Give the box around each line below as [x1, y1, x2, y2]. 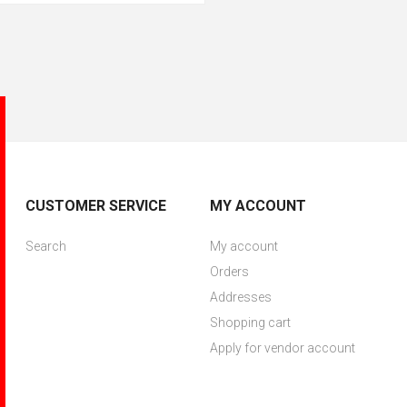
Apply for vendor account [209, 341, 355, 355]
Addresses [209, 290, 272, 304]
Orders [209, 264, 249, 279]
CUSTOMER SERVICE [25, 197, 167, 214]
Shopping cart [209, 315, 291, 330]
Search [25, 239, 67, 253]
